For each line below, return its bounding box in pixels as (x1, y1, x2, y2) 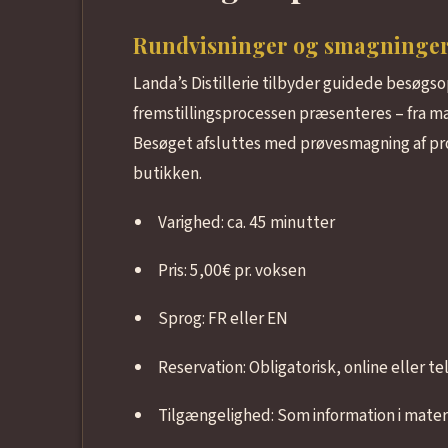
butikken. (132, 161, 202, 187)
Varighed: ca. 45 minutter (158, 209, 336, 235)
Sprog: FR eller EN (158, 306, 289, 332)
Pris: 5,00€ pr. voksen (158, 258, 307, 284)
